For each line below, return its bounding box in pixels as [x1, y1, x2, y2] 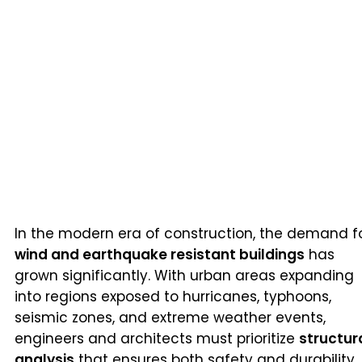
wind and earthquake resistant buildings [15, 244, 305, 264]
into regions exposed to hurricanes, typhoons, [15, 286, 331, 306]
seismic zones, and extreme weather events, [15, 307, 326, 327]
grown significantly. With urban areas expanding [15, 265, 354, 285]
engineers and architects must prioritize [15, 328, 299, 348]
